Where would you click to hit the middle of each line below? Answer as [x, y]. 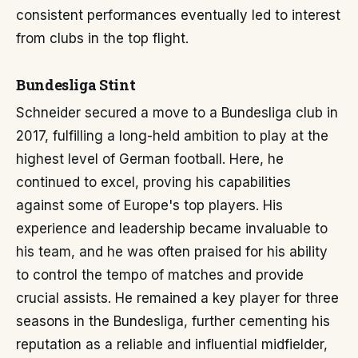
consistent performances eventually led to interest [178, 15]
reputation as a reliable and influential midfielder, [172, 344]
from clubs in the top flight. [102, 38]
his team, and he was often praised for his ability [172, 252]
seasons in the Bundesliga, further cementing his [173, 321]
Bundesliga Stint [76, 85]
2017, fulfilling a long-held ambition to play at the [172, 136]
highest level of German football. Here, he [150, 159]
